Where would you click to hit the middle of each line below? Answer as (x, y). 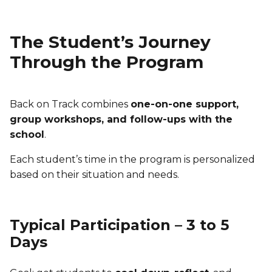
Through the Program (107, 62)
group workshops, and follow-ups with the (121, 119)
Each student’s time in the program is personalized (132, 159)
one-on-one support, (185, 104)
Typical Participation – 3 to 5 (119, 225)
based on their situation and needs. (94, 174)
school (27, 134)
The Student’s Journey (110, 42)
